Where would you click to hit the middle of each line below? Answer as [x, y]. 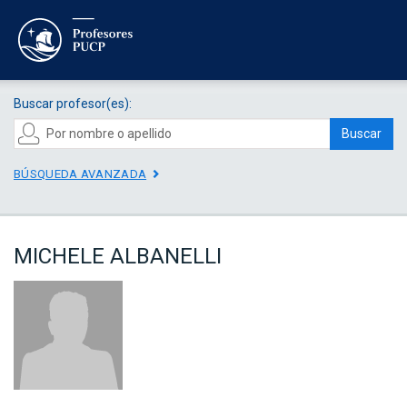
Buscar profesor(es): [73, 103]
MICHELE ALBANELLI [118, 257]
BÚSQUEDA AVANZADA [80, 174]
